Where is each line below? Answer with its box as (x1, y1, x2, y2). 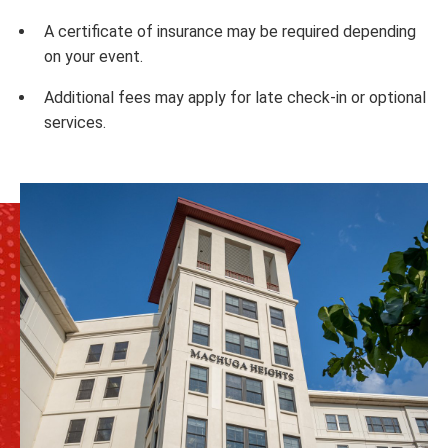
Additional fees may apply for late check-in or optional (44, 88, 426, 107)
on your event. (44, 47, 143, 66)
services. (44, 113, 106, 132)
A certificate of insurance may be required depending (44, 22, 416, 41)
